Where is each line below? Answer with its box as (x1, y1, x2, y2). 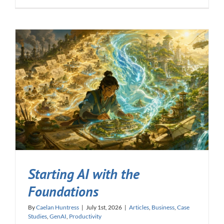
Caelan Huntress (36, 203, 79, 211)
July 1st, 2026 (86, 203, 122, 211)
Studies (28, 212, 47, 220)
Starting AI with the (28, 165, 139, 183)
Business (151, 203, 174, 211)
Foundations (28, 182, 98, 201)
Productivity (69, 212, 101, 220)
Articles (129, 203, 149, 211)
